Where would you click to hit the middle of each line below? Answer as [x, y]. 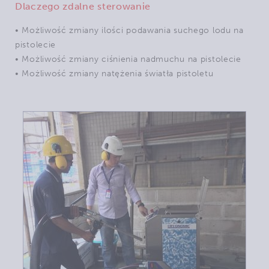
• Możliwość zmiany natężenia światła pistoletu [114, 74]
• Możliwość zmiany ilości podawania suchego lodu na [129, 30]
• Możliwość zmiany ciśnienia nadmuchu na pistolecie [128, 59]
